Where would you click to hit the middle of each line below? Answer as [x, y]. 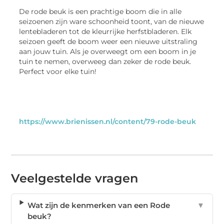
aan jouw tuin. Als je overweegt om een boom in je [108, 51]
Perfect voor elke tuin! [58, 71]
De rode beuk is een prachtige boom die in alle [100, 11]
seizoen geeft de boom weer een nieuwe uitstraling [108, 41]
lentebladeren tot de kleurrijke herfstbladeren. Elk [105, 31]
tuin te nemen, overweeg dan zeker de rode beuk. [105, 61]
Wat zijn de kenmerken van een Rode [99, 205]
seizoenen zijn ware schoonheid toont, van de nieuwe [112, 21]
